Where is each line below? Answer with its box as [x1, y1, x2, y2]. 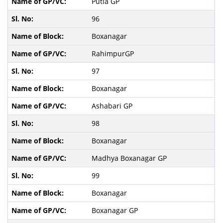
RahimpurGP [91, 48, 136, 58]
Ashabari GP [91, 101, 134, 111]
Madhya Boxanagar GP [91, 153, 169, 163]
